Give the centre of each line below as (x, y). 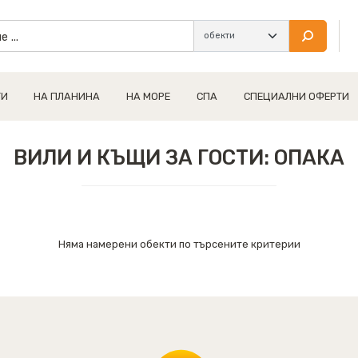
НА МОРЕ (149, 96)
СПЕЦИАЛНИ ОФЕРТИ (296, 96)
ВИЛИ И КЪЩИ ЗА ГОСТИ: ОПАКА (179, 157)
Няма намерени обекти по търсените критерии (179, 244)
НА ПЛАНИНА (67, 96)
